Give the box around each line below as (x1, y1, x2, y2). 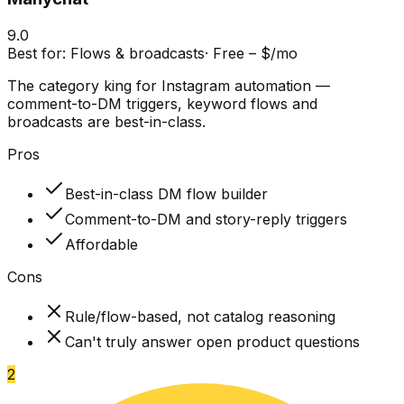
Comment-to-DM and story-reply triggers (65, 210, 347, 229)
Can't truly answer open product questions (65, 333, 360, 352)
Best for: (7, 44, 70, 63)
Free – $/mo (213, 44, 298, 63)
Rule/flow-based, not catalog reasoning (65, 308, 335, 326)
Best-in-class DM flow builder (65, 185, 268, 204)
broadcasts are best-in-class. (7, 113, 206, 132)
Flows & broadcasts (70, 44, 205, 63)
